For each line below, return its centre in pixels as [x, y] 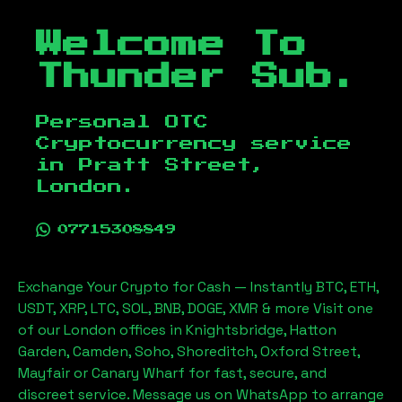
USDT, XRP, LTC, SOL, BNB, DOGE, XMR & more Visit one [196, 308]
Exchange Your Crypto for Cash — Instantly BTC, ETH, [198, 287]
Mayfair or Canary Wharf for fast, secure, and [172, 373]
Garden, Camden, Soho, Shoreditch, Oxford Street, [189, 351]
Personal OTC [122, 122]
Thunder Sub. [198, 77]
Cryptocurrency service [194, 144]
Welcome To [171, 45]
